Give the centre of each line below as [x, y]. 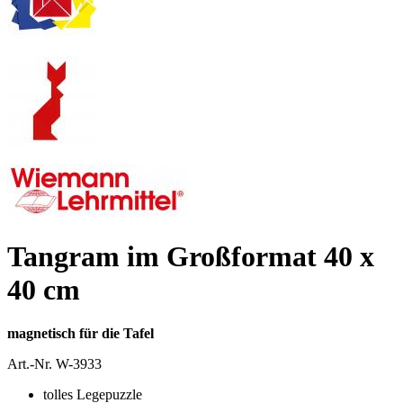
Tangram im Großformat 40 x [191, 256]
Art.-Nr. [31, 364]
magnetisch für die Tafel [81, 334]
